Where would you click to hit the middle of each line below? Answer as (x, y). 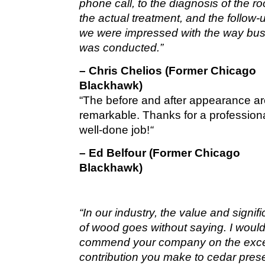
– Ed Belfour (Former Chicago (160, 153)
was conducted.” (122, 48)
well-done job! (115, 130)
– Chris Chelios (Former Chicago (168, 71)
